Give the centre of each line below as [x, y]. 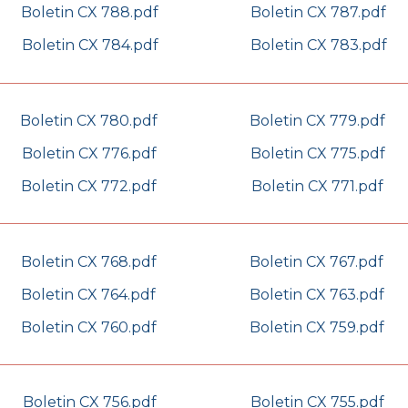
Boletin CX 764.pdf [88, 294]
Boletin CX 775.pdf [317, 153]
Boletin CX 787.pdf [318, 13]
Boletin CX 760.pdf [88, 327]
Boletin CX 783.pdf [318, 46]
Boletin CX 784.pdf [90, 46]
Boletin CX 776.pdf [89, 153]
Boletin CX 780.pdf [89, 120]
